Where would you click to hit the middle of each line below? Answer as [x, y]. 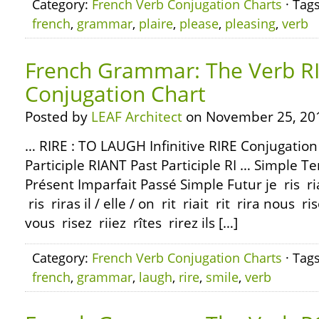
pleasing [250, 23]
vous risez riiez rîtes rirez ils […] [131, 223]
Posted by [58, 117]
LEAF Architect [137, 117]
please [199, 23]
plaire [156, 23]
